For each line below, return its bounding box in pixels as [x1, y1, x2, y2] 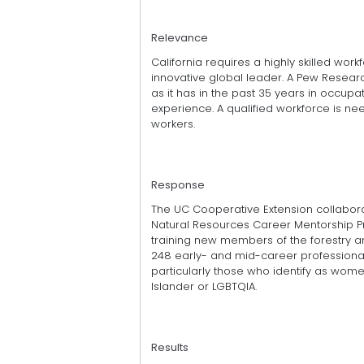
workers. [151, 115, 195, 132]
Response [151, 176, 205, 193]
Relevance [151, 29, 208, 45]
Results [151, 340, 188, 356]
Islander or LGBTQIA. [151, 279, 257, 295]
